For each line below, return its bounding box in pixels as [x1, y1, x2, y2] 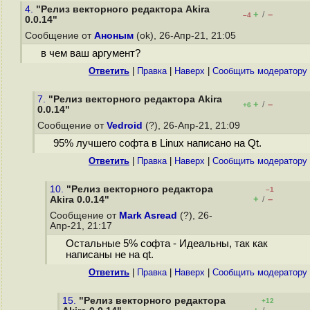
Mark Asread [119, 210, 177, 221]
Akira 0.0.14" [50, 194, 109, 205]
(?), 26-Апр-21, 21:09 [143, 120, 243, 131]
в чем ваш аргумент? [40, 48, 140, 60]
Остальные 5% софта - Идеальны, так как [65, 238, 268, 250]
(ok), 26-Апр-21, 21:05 [134, 30, 239, 41]
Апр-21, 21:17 [50, 221, 115, 231]
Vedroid [107, 120, 143, 131]
